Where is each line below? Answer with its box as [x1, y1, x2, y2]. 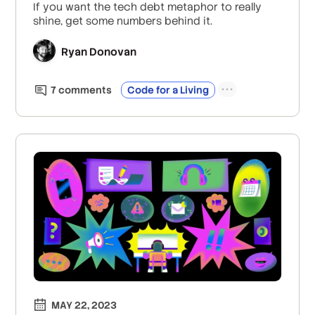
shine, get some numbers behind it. [33, 13, 213, 27]
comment [56, 83, 107, 96]
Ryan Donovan [61, 45, 137, 59]
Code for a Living [127, 83, 210, 96]
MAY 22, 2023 [51, 299, 117, 312]
